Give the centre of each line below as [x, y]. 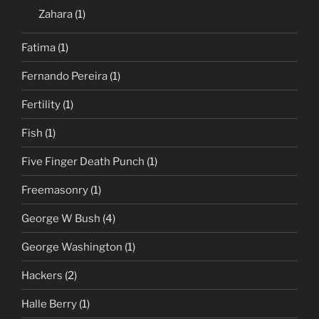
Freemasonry [55, 190]
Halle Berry [49, 304]
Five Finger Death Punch [83, 161]
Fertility [41, 104]
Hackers [42, 275]
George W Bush [61, 218]
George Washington [72, 247]
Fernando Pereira [64, 76]
